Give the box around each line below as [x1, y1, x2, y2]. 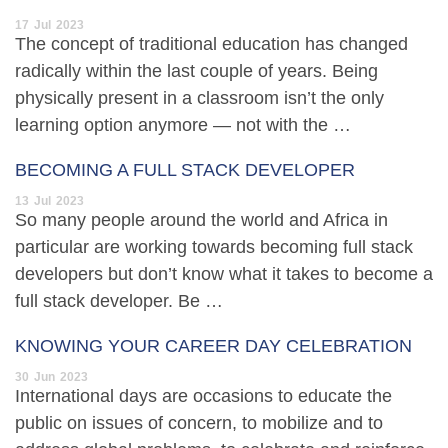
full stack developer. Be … [15, 291, 223, 312]
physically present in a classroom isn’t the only [15, 88, 384, 109]
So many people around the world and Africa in [15, 210, 388, 231]
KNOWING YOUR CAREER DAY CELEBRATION [15, 336, 412, 357]
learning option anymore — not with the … [15, 115, 351, 136]
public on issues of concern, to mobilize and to [15, 413, 383, 434]
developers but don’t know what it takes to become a [15, 264, 433, 285]
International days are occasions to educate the [15, 386, 392, 407]
